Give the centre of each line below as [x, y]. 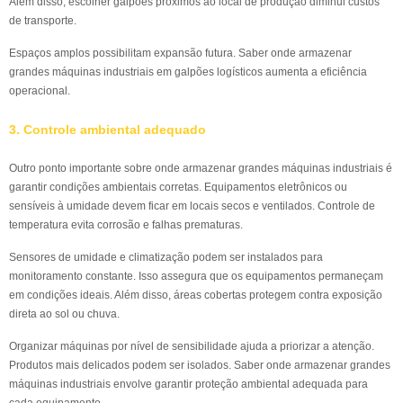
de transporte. [43, 21]
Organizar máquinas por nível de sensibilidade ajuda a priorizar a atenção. [192, 346]
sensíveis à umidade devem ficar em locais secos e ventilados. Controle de [192, 206]
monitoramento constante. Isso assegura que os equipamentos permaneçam [196, 276]
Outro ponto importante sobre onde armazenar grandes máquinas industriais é [201, 168]
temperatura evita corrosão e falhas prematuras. [126, 225]
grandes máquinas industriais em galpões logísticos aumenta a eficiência [188, 72]
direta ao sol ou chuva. [64, 314]
